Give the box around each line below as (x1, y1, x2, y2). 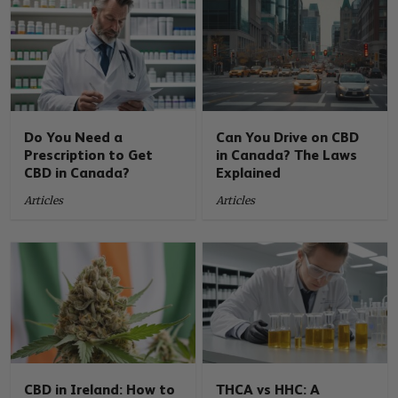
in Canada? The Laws (216, 147, 358, 164)
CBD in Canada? (24, 164, 131, 182)
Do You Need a (24, 129, 123, 147)
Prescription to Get (24, 147, 154, 164)
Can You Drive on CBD (216, 129, 360, 147)
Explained (216, 164, 282, 182)
